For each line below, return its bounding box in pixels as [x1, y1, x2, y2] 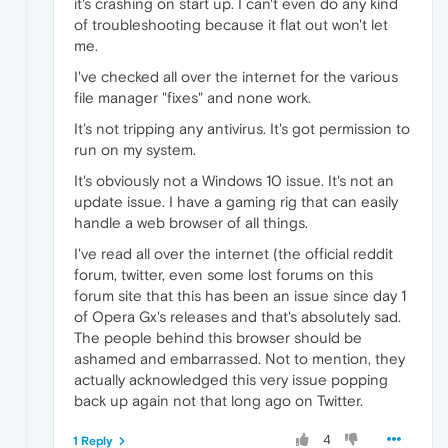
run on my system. [74, 141, 196, 159]
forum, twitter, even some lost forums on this [74, 266, 373, 284]
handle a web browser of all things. [74, 214, 308, 232]
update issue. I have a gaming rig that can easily [74, 193, 398, 211]
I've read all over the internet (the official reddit [74, 245, 393, 263]
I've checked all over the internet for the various [74, 68, 398, 86]
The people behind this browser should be [74, 329, 362, 347]
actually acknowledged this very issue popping [74, 371, 388, 389]
